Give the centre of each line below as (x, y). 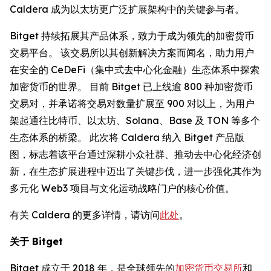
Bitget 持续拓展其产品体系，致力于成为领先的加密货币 (132, 35)
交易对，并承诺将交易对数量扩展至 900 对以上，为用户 (132, 103)
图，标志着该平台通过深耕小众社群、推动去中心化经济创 (135, 154)
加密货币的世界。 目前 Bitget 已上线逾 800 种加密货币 (131, 86)
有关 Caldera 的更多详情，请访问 (85, 214)
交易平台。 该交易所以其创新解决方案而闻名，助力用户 (132, 52)
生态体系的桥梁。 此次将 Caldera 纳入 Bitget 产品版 (127, 137)
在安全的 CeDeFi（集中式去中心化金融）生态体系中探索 (135, 69)
